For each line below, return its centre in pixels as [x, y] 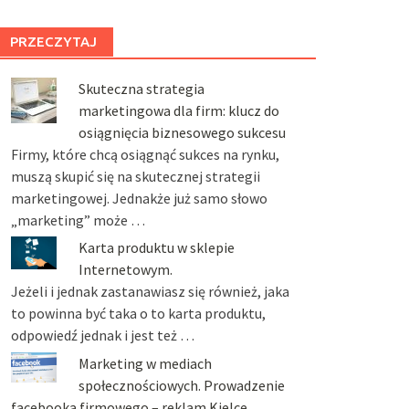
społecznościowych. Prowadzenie [181, 385]
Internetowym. [125, 270]
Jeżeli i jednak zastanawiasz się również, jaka [150, 292]
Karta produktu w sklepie [156, 248]
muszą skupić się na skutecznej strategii [135, 177]
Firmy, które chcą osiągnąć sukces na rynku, [145, 155]
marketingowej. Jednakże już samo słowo [139, 199]
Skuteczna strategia [141, 89]
